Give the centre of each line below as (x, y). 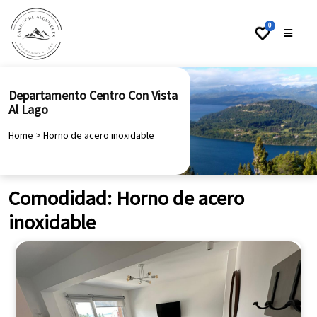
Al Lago (28, 109)
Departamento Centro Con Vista (93, 95)
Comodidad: (62, 198)
